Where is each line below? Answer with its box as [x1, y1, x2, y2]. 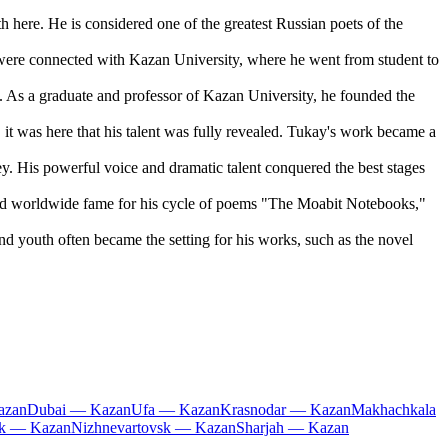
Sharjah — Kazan [236, 419, 349, 437]
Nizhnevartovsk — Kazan [71, 419, 236, 437]
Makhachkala [351, 401, 436, 419]
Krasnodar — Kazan [220, 401, 351, 419]
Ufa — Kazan [131, 401, 220, 419]
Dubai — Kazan [27, 401, 131, 419]
